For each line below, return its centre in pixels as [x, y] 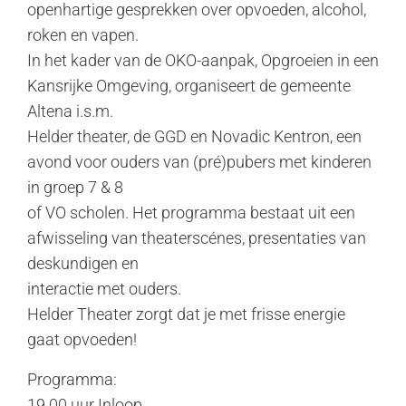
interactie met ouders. [104, 289]
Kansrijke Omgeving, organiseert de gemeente [189, 86]
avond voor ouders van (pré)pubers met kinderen [199, 162]
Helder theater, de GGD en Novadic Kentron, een [194, 136]
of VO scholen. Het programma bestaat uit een [191, 213]
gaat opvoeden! [82, 339]
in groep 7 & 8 [75, 187]
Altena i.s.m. [70, 111]
